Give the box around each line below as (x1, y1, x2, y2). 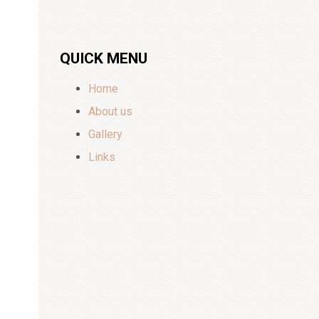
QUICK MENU (59, 50, 147, 67)
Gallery (88, 127, 122, 141)
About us (88, 105, 132, 118)
